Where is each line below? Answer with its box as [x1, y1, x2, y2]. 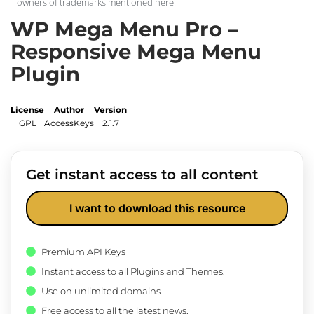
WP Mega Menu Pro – [11, 16, 238, 41]
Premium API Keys [41, 246, 126, 258]
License [11, 104, 44, 115]
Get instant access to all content [25, 166, 258, 184]
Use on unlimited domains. [41, 285, 163, 297]
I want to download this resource [69, 201, 245, 216]
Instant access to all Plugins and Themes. [41, 266, 226, 278]
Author [54, 104, 84, 115]
